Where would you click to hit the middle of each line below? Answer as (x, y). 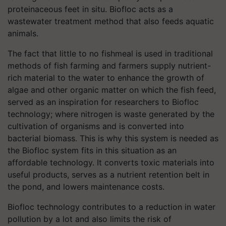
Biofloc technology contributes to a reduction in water (111, 207)
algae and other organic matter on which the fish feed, (112, 90)
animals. (23, 33)
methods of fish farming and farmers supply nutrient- (109, 65)
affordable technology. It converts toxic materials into (111, 162)
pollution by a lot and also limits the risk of (90, 219)
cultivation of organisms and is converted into (96, 126)
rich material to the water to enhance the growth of (106, 77)
